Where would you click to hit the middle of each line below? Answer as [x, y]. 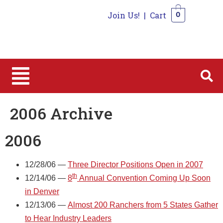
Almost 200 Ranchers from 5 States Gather [143, 205]
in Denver [42, 191]
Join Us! [123, 15]
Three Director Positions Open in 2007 [135, 164]
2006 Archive [61, 113]
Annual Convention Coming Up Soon [144, 178]
